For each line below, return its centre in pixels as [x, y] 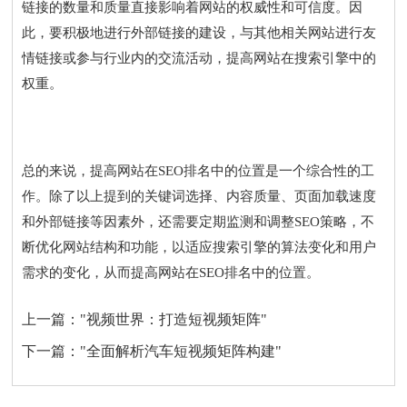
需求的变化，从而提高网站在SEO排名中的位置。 [171, 272]
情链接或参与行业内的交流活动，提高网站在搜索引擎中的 [199, 58]
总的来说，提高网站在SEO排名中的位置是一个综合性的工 [199, 170]
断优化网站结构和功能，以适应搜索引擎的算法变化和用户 [199, 247]
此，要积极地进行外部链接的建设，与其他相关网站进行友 [199, 32]
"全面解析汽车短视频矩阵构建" [181, 351]
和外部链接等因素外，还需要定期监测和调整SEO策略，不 [199, 221]
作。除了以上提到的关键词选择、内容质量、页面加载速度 [199, 196]
